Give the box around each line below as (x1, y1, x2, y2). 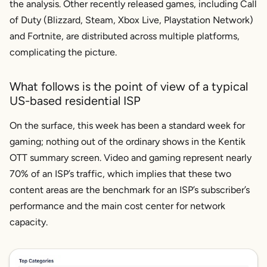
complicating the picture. (10, 46, 117, 58)
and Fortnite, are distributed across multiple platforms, (10, 30, 240, 42)
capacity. (10, 216, 48, 228)
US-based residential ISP (10, 94, 141, 108)
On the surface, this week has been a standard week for (10, 120, 245, 132)
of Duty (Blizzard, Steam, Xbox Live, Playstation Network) (10, 14, 253, 26)
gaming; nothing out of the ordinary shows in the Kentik (10, 136, 246, 148)
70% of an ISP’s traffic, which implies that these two (10, 168, 231, 180)
